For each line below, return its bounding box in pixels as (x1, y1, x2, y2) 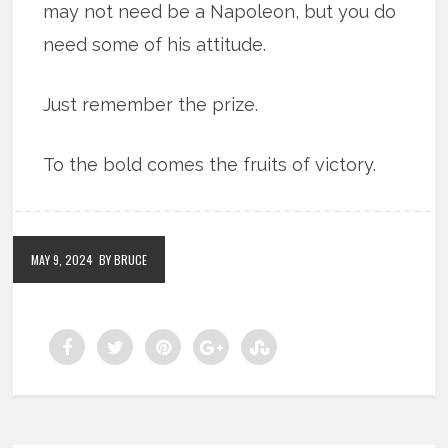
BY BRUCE (99, 251, 148, 269)
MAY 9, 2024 (31, 251, 94, 269)
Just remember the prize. (43, 94, 259, 116)
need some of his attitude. (43, 34, 267, 56)
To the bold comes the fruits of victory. (43, 154, 377, 176)
